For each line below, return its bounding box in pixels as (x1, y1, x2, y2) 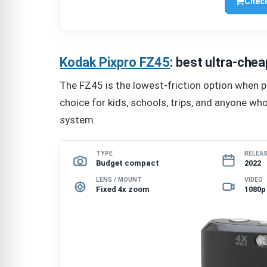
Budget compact (96, 159, 159, 168)
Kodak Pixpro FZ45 (60, 54, 170, 70)
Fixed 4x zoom (96, 185, 150, 194)
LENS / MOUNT (96, 176, 142, 184)
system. (60, 113, 96, 126)
